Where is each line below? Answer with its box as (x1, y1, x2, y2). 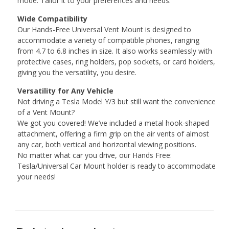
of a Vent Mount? (17, 107, 75, 117)
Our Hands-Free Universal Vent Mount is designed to (17, 24, 191, 34)
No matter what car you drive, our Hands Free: (17, 150, 172, 160)
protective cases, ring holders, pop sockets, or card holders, (17, 56, 215, 66)
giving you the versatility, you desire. (17, 67, 136, 77)
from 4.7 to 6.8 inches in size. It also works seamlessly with (17, 45, 212, 56)
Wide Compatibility (17, 13, 87, 24)
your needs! (17, 171, 56, 181)
